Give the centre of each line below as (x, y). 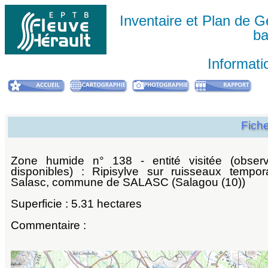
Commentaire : (48, 225)
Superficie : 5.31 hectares (76, 204)
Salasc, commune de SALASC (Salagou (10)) (128, 182)
